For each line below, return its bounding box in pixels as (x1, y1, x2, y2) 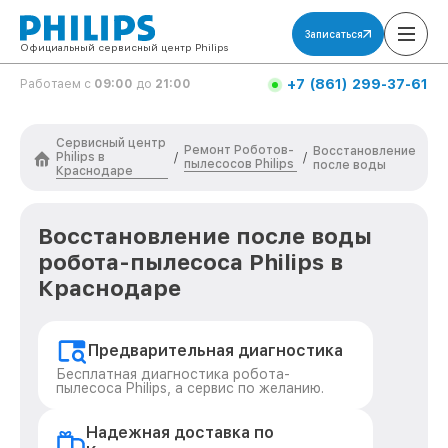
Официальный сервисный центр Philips (20, 41, 228, 53)
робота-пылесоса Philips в (38, 249, 343, 275)
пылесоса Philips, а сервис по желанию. (56, 380, 324, 396)
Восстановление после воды (38, 223, 372, 249)
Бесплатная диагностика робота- (56, 366, 290, 382)
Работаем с (20, 77, 94, 91)
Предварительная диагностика (88, 341, 343, 360)
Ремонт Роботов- (184, 143, 295, 157)
